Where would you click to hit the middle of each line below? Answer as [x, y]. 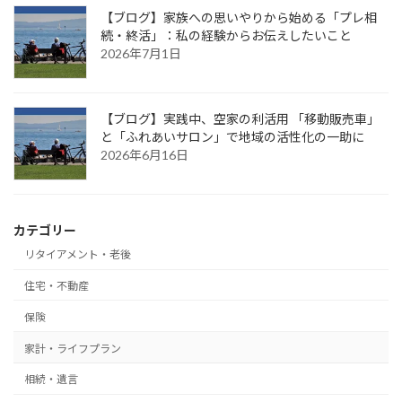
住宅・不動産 [57, 286]
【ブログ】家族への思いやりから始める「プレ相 [239, 17]
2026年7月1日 [141, 53]
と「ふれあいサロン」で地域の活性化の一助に [232, 136]
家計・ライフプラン [73, 348]
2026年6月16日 [144, 154]
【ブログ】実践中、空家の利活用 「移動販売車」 [240, 118]
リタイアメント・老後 [78, 255]
